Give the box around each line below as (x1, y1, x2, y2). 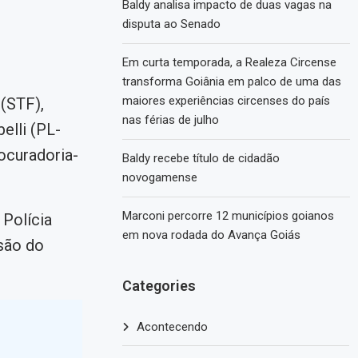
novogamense (122, 170, 198, 185)
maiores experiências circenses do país (122, 93, 331, 108)
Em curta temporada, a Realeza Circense (122, 55, 337, 70)
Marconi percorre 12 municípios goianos (122, 209, 335, 223)
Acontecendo (137, 320, 209, 334)
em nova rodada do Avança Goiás (122, 228, 301, 242)
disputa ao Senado (122, 17, 221, 31)
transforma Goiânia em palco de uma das (122, 74, 342, 89)
